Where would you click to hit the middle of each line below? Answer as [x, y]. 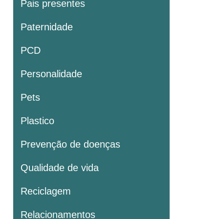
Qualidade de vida [60, 168]
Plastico [37, 121]
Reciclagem [46, 191]
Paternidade [47, 27]
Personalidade [51, 74]
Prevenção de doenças [70, 144]
